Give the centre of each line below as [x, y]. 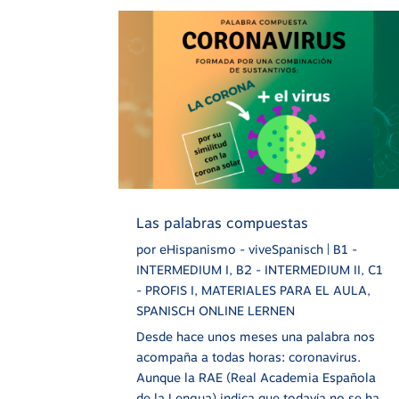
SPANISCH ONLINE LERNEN [216, 311]
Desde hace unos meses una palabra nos [256, 337]
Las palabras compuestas [223, 224]
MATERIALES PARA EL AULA [285, 291]
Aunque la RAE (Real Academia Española [256, 378]
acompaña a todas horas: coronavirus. [249, 358]
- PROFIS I [166, 291]
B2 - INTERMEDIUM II [299, 270]
